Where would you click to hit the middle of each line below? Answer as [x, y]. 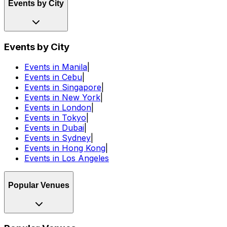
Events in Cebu [53, 77]
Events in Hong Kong [65, 148]
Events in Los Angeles [67, 158]
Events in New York [62, 98]
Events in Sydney [58, 138]
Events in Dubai [54, 128]
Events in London [58, 108]
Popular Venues [39, 185]
